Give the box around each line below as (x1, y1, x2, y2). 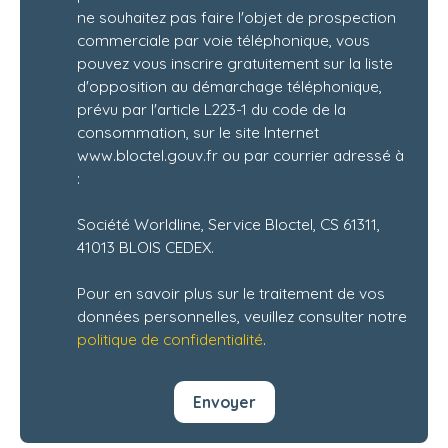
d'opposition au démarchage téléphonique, (77, 76, 382, 97)
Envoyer (192, 391, 256, 412)
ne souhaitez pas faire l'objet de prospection (77, 7, 396, 28)
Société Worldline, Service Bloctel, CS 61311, (77, 214, 380, 235)
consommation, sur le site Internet (77, 122, 319, 143)
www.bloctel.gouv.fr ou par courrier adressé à (77, 145, 404, 166)
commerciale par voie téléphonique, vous (77, 30, 370, 51)
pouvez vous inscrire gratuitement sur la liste (77, 53, 393, 74)
